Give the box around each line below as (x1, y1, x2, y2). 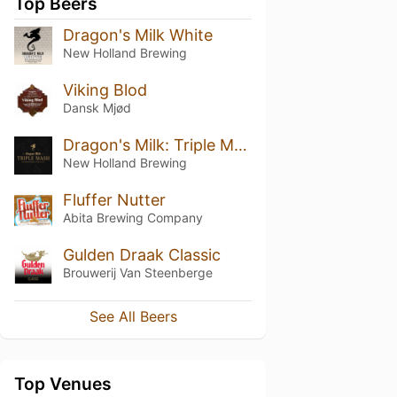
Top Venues (14, 373, 112, 395)
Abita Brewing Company (62, 209, 203, 225)
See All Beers (89, 307, 177, 326)
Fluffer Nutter (62, 190, 166, 209)
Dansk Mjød (62, 99, 131, 115)
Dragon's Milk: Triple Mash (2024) (233, 135, 247, 154)
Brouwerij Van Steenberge (62, 264, 213, 280)
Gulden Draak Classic (62, 245, 221, 264)
